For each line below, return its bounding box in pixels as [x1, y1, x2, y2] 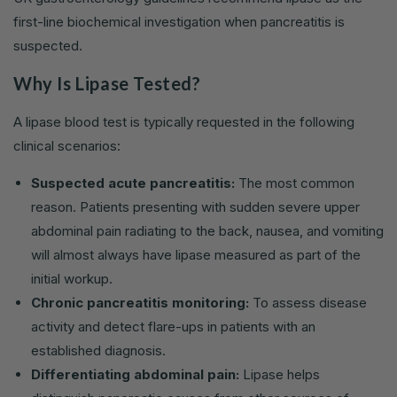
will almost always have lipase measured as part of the [31, 245, 361, 263]
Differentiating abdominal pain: [31, 365, 239, 383]
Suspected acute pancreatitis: [31, 174, 235, 191]
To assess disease [249, 293, 367, 311]
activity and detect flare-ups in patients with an [31, 317, 315, 335]
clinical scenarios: [13, 136, 121, 154]
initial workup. [31, 269, 113, 287]
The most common [235, 174, 354, 191]
